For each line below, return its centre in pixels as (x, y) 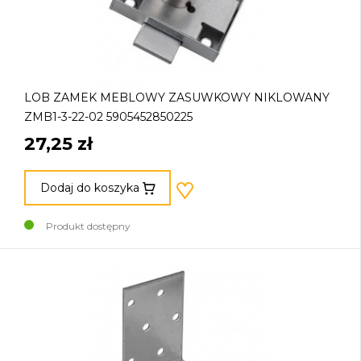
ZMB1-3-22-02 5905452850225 (108, 116)
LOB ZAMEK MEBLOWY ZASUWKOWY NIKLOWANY (177, 97)
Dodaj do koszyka (89, 187)
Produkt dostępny (88, 226)
